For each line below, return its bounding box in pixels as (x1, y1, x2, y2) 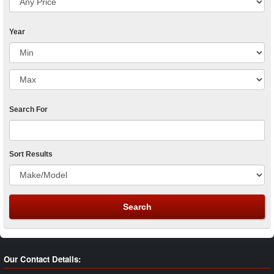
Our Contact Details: (4, 253, 81, 265)
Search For (9, 105, 48, 114)
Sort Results (9, 149, 53, 158)
